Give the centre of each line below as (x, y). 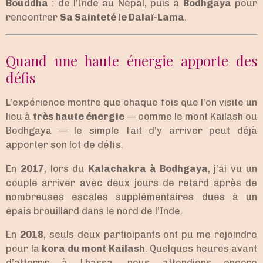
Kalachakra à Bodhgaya (148, 168)
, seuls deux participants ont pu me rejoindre (150, 234)
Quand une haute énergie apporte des (131, 60)
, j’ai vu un (232, 168)
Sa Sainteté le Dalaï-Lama (122, 17)
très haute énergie (79, 117)
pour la (24, 248)
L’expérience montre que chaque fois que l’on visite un (131, 103)
